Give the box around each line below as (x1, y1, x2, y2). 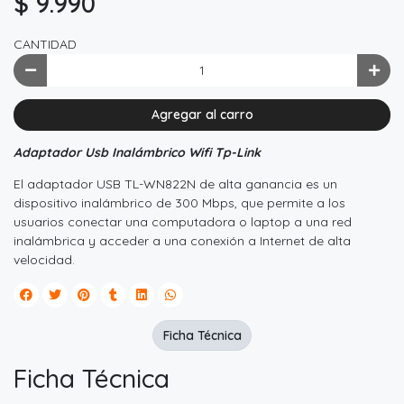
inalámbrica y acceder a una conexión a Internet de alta (14, 233, 351, 250)
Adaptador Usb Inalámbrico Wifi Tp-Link (14, 144, 261, 161)
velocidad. (14, 252, 75, 269)
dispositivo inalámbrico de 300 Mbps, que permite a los (14, 195, 345, 212)
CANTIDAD (14, 36, 77, 53)
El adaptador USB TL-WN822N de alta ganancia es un (14, 176, 337, 193)
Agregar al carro (151, 106, 253, 123)
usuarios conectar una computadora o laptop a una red (14, 214, 352, 231)
